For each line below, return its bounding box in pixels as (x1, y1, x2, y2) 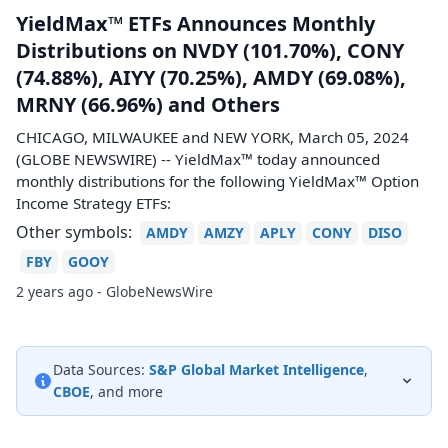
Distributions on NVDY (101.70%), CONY (16, 37, 404, 64)
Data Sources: (53, 360, 145, 379)
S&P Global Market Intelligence (149, 360, 364, 379)
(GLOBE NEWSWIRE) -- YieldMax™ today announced (16, 149, 380, 169)
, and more (90, 382, 163, 401)
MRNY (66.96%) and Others (16, 91, 280, 118)
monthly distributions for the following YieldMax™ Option (16, 171, 419, 191)
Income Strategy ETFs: (16, 193, 171, 213)
